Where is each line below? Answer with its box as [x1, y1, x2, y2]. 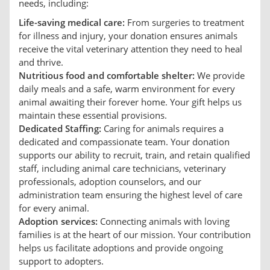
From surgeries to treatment [125, 16, 244, 29]
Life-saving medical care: [19, 16, 125, 29]
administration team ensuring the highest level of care [19, 189, 242, 201]
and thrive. [19, 56, 63, 69]
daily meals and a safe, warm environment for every [19, 83, 235, 95]
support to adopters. [19, 255, 104, 268]
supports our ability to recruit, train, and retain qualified [19, 149, 250, 162]
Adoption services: [19, 215, 98, 228]
